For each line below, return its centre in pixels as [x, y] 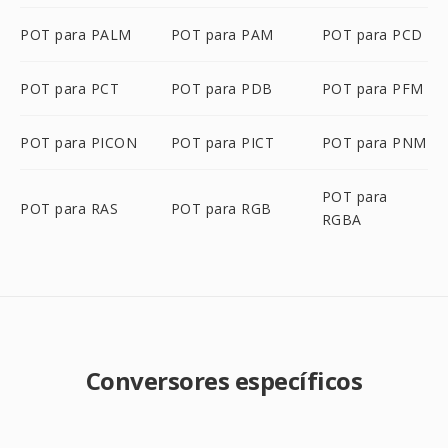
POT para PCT [69, 88]
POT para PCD [372, 34]
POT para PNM [374, 142]
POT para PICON [78, 142]
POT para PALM [76, 34]
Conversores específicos [224, 380]
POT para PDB [221, 88]
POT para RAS [69, 208]
